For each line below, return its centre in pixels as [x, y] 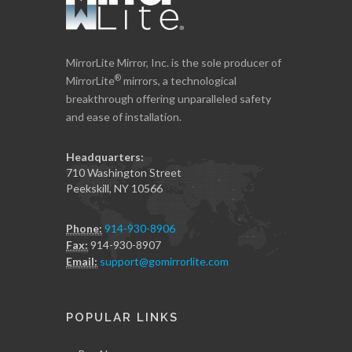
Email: [82, 262]
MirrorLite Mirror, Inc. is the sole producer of [174, 63]
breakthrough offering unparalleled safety [169, 99]
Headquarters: [105, 157]
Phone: [84, 229]
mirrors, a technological [179, 81]
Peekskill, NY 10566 [114, 189]
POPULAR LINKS [122, 318]
